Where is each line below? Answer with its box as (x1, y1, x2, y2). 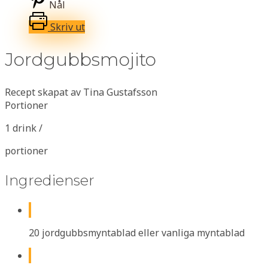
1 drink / (5, 121, 42, 135)
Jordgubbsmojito (5, 48, 156, 71)
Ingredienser (5, 171, 95, 189)
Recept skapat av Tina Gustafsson (5, 85, 157, 99)
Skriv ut (50, 20, 85, 33)
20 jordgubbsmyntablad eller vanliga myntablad (29, 226, 245, 239)
